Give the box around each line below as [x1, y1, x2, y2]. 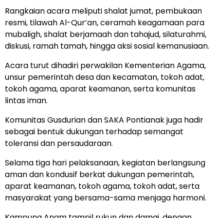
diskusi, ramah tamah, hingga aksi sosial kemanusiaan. [5, 40, 209, 52]
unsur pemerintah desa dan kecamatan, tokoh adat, [5, 72, 204, 83]
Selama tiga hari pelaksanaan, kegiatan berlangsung [5, 157, 205, 169]
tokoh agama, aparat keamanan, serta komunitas [5, 83, 196, 95]
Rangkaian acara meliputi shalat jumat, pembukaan [5, 5, 202, 17]
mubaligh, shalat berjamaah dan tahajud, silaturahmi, [5, 29, 206, 40]
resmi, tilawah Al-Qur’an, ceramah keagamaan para [5, 17, 204, 29]
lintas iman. [5, 95, 48, 107]
